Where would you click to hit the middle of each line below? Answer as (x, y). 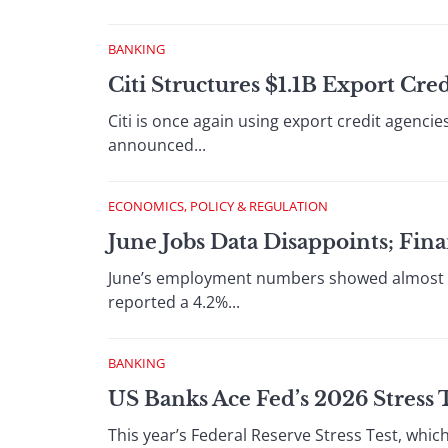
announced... (157, 145)
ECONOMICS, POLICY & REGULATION (218, 206)
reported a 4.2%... (174, 302)
